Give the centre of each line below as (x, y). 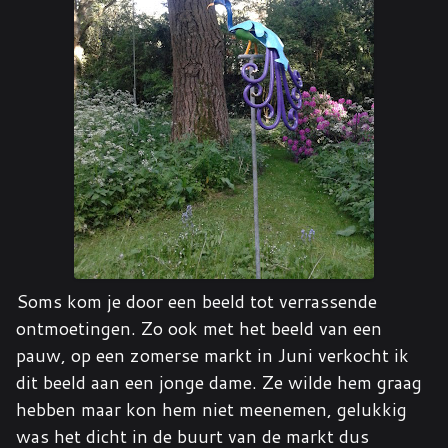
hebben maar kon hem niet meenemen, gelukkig (211, 409)
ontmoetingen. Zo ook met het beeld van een (199, 328)
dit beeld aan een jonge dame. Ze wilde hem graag (219, 382)
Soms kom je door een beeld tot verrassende (196, 301)
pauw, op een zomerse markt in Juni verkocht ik (212, 355)
